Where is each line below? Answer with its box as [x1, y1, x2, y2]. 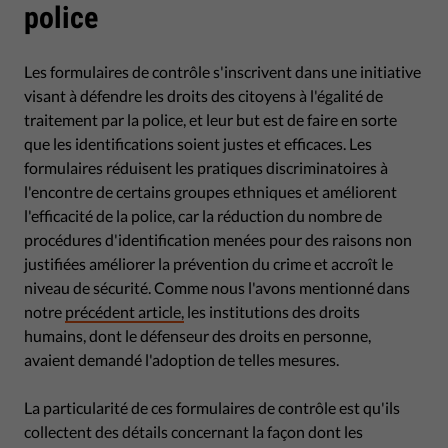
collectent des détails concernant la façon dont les [24, 422, 363, 441]
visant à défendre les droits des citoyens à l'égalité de [24, 86, 383, 105]
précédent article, [65, 302, 184, 321]
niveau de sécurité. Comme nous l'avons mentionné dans [24, 278, 410, 297]
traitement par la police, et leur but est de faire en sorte [24, 110, 397, 129]
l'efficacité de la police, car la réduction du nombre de [24, 206, 382, 225]
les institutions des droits [184, 302, 360, 321]
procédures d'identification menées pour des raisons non [24, 230, 412, 249]
